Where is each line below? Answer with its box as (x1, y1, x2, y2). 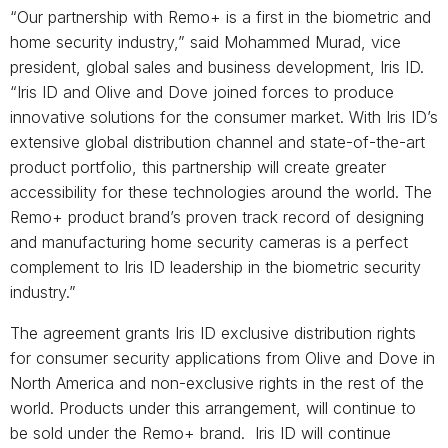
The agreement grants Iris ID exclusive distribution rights (10, 322, 416, 343)
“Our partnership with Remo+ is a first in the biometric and (10, 6, 431, 27)
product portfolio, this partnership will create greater (10, 156, 386, 177)
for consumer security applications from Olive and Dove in (10, 347, 435, 368)
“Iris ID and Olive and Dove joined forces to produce (10, 81, 394, 102)
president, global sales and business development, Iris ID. (10, 56, 424, 77)
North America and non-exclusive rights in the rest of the (10, 372, 424, 393)
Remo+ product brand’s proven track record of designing (10, 206, 424, 227)
